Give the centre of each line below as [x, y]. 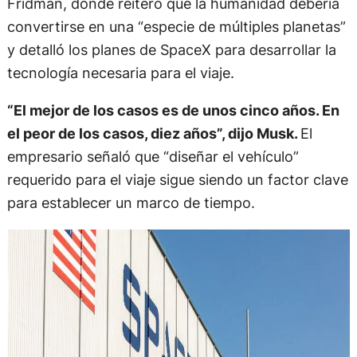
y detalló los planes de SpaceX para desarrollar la [171, 50]
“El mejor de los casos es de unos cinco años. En [173, 110]
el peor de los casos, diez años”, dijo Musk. [153, 133]
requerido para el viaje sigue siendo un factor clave [177, 180]
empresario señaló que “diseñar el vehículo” [153, 157]
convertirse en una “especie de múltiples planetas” [176, 27]
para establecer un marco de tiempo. [131, 203]
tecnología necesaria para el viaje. [120, 73]
